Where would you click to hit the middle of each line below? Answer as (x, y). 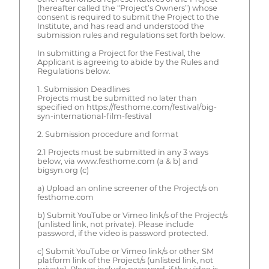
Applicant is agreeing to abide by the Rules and (128, 62)
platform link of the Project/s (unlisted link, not (125, 260)
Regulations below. (74, 71)
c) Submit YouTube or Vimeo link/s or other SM (125, 251)
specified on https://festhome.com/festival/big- (127, 107)
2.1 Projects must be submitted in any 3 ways (122, 152)
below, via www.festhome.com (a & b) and (117, 161)
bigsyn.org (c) (63, 170)
